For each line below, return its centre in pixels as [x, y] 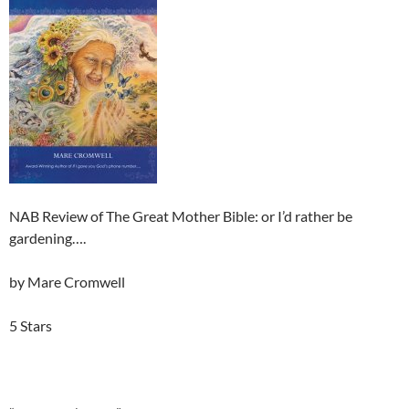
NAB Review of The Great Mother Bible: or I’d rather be [181, 216]
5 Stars [31, 325]
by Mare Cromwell [67, 282]
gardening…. [47, 238]
